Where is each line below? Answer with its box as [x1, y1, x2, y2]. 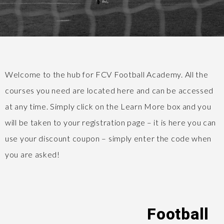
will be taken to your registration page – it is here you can [5, 117, 216, 127]
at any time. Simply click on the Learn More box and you [5, 101, 211, 111]
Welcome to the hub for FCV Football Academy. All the [5, 69, 208, 79]
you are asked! [5, 149, 62, 159]
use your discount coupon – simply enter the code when [5, 133, 212, 143]
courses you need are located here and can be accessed [5, 85, 214, 95]
